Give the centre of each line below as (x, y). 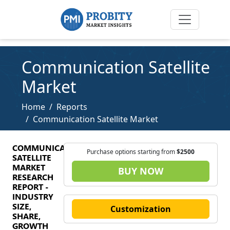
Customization (141, 209)
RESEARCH (33, 177)
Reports (72, 107)
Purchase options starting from (132, 152)
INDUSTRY (33, 196)
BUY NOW (141, 171)
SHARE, (26, 216)
